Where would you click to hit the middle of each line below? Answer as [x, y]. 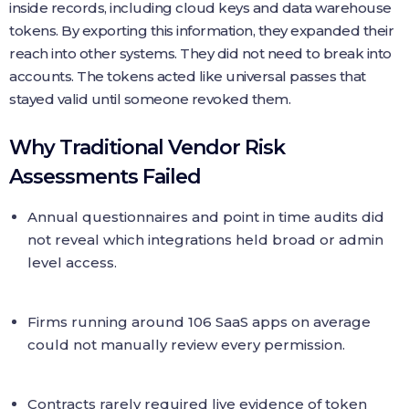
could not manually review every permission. [186, 345]
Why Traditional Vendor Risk [147, 147]
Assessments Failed [105, 177]
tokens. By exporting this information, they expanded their [201, 31]
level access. [72, 262]
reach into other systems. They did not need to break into [200, 53]
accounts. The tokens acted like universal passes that [188, 76]
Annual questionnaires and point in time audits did [206, 217]
